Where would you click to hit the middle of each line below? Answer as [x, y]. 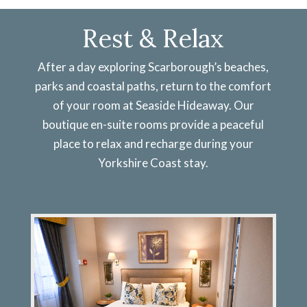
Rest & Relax [153, 39]
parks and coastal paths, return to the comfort [153, 86]
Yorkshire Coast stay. [153, 163]
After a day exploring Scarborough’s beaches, [153, 67]
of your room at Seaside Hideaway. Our [153, 106]
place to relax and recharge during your [153, 144]
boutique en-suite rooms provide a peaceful [153, 125]
